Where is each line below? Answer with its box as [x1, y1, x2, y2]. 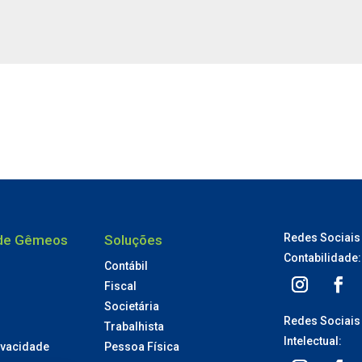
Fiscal [104, 279, 137, 293]
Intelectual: [283, 334, 342, 347]
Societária [104, 299, 160, 313]
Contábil [104, 259, 149, 272]
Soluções [104, 231, 163, 248]
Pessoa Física [104, 339, 180, 353]
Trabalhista [104, 319, 165, 333]
